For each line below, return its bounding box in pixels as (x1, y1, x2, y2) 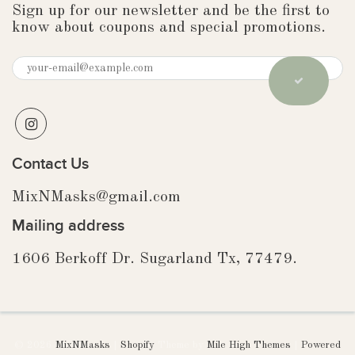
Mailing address (12, 218, 124, 234)
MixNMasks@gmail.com (12, 189, 181, 205)
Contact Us (12, 156, 89, 172)
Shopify (120, 340, 155, 350)
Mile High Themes (207, 340, 291, 350)
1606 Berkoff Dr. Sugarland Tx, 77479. (12, 251, 297, 267)
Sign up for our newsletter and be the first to (12, 3, 330, 19)
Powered (301, 340, 341, 350)
